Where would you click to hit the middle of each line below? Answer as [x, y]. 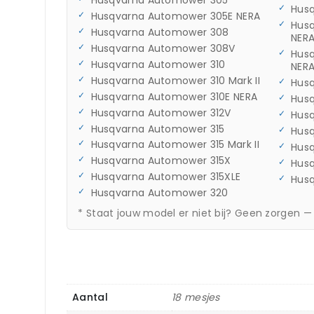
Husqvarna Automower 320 [159, 193]
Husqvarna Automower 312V [161, 112]
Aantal [90, 298]
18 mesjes [196, 298]
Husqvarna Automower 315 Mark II [175, 145]
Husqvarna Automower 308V [163, 49]
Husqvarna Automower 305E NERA [176, 16]
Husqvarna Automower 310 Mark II [175, 80]
